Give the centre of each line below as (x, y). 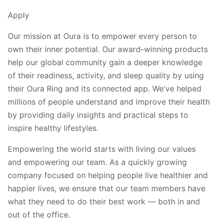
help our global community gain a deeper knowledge (105, 62)
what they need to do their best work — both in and (104, 201)
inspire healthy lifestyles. (53, 128)
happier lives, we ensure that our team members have (107, 188)
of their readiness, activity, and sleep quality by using (106, 75)
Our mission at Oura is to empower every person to (102, 36)
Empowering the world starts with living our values (102, 149)
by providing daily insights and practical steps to (98, 115)
